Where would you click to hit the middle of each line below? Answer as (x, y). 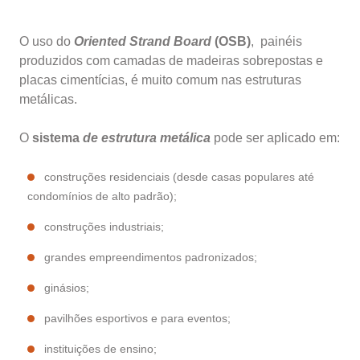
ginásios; (67, 288)
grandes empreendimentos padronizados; (151, 258)
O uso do (47, 42)
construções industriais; (104, 227)
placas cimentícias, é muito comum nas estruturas (160, 80)
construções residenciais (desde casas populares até (179, 177)
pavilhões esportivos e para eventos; (137, 319)
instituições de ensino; (100, 349)
